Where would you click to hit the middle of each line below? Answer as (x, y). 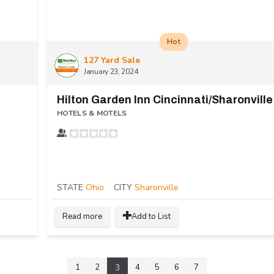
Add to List (151, 217)
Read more (82, 217)
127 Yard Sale (112, 60)
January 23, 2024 (111, 71)
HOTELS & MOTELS (92, 113)
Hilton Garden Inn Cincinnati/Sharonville (165, 99)
